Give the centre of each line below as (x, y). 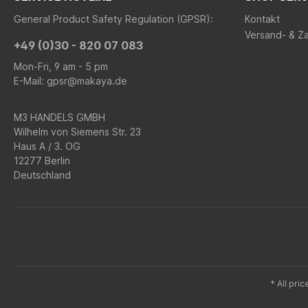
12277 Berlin (42, 161)
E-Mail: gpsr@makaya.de (70, 81)
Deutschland (42, 175)
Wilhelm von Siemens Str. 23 (77, 132)
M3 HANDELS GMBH (59, 118)
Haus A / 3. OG (47, 146)
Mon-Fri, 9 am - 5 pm (61, 67)
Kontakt (262, 19)
